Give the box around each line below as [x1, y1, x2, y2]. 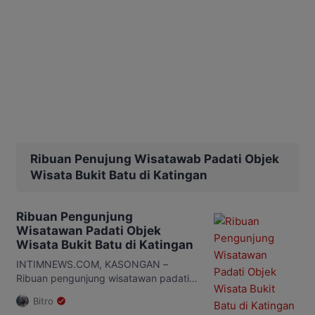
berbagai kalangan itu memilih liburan [16, 300, 188, 312]
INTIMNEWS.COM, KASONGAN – [16, 257, 168, 270]
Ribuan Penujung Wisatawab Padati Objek [30, 151, 279, 166]
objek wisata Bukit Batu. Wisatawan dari [16, 285, 200, 298]
